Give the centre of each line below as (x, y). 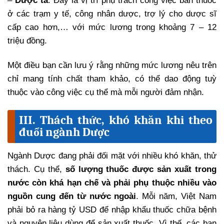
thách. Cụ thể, (36, 169)
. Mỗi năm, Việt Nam (176, 196)
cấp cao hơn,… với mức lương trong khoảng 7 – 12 (112, 27)
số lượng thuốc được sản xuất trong (141, 169)
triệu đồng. (27, 41)
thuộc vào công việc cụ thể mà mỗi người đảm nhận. (106, 92)
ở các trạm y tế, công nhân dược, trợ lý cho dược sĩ (112, 14)
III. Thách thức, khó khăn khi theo (116, 120)
